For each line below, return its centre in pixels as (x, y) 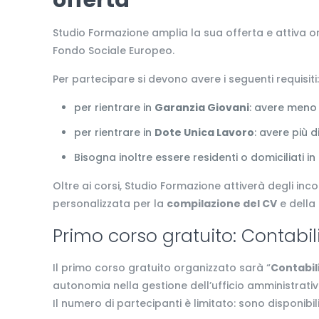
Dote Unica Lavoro (205, 132)
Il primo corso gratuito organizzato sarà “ (162, 268)
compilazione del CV (222, 204)
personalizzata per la (110, 204)
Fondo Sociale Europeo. (114, 51)
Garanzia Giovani (202, 108)
